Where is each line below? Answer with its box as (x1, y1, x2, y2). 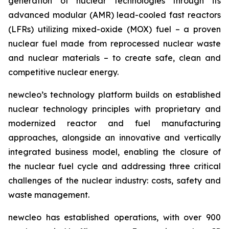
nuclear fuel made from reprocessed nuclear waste (8, 38, 221, 49)
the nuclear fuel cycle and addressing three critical (8, 161, 221, 171)
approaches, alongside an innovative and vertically (8, 132, 221, 143)
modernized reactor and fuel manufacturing (8, 118, 221, 128)
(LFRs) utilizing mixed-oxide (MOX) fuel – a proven (8, 24, 221, 34)
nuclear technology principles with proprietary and (8, 104, 221, 114)
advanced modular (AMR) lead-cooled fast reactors (8, 10, 221, 20)
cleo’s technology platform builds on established (25, 89, 221, 100)
